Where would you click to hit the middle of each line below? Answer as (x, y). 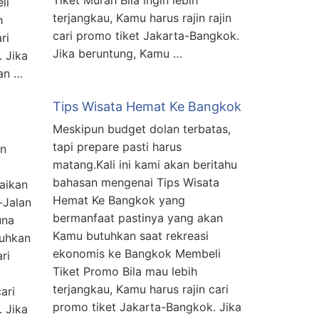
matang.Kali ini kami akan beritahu (145, 165)
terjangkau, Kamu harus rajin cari (141, 289)
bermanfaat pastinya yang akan (138, 218)
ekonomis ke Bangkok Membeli (137, 254)
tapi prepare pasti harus (117, 147)
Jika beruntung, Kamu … (117, 54)
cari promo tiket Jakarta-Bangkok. (146, 36)
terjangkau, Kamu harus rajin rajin (142, 18)
